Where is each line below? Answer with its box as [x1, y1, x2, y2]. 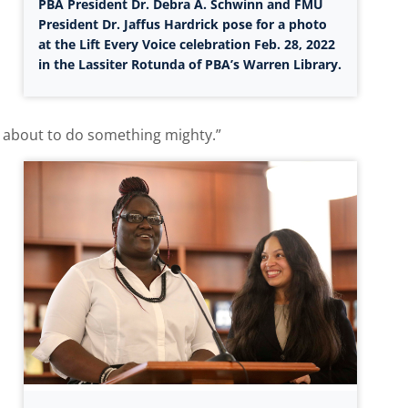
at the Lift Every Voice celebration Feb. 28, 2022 [38, 36, 336, 54]
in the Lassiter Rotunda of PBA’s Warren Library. [38, 56, 342, 74]
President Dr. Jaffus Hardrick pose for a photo [38, 15, 328, 34]
